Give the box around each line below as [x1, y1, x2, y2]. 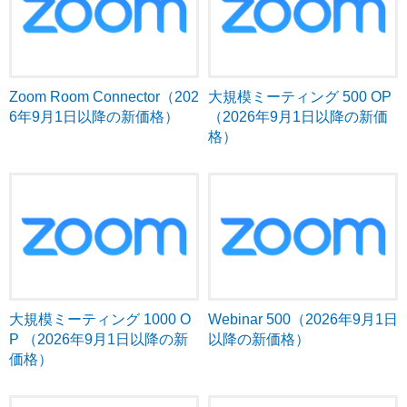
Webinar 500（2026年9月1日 [208, 312, 398, 328]
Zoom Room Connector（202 [9, 89, 199, 105]
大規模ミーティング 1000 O [9, 312, 191, 328]
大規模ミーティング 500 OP [208, 89, 392, 105]
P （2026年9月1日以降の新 [9, 332, 188, 348]
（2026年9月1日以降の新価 [208, 109, 388, 125]
